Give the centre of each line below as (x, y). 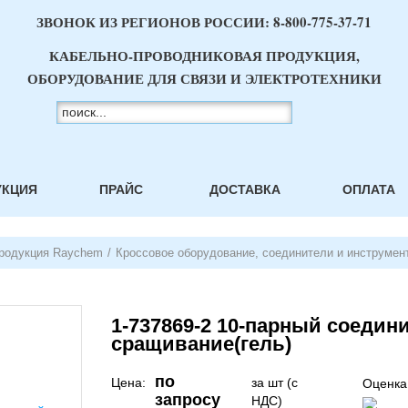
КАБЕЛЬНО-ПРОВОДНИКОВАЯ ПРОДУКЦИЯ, (204, 56)
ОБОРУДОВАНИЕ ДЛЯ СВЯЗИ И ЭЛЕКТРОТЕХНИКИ (204, 78)
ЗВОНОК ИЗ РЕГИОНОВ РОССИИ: (155, 22)
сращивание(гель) (201, 344)
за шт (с (275, 382)
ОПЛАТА (368, 189)
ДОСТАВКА (245, 189)
